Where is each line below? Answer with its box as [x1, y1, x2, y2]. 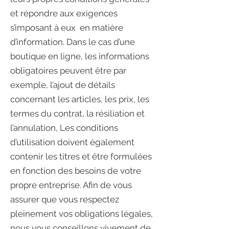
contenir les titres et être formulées [10, 151, 152, 162]
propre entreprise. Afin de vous [10, 180, 132, 190]
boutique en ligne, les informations [10, 51, 149, 61]
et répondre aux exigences [10, 8, 118, 18]
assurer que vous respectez [10, 194, 119, 204]
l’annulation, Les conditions [10, 123, 118, 133]
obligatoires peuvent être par [10, 65, 126, 76]
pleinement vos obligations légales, [10, 209, 153, 219]
